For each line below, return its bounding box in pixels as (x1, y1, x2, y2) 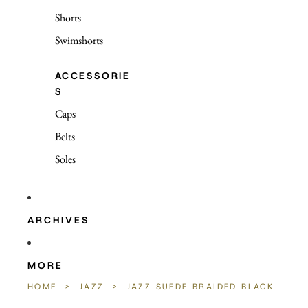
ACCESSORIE (55, 69, 131, 82)
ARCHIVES (27, 213, 90, 226)
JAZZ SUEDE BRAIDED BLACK (126, 281, 275, 292)
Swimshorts (55, 33, 103, 47)
